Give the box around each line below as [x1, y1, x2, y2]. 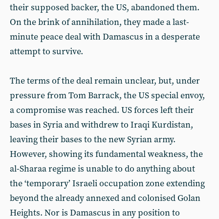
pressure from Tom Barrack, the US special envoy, [10, 89, 205, 101]
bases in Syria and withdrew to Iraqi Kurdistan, [10, 119, 193, 131]
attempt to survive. [10, 45, 83, 57]
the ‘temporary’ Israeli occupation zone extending [10, 177, 205, 189]
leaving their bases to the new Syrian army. [10, 133, 175, 145]
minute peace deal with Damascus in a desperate [10, 31, 200, 43]
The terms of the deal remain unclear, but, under [10, 75, 200, 87]
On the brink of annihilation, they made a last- [10, 16, 189, 28]
